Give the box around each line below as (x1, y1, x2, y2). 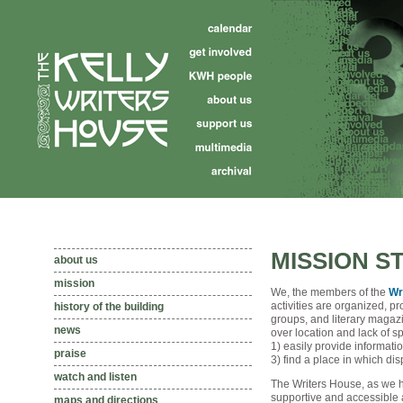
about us (54, 254, 98, 266)
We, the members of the (271, 286, 389, 299)
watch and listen (54, 371, 137, 383)
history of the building (54, 300, 164, 313)
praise (54, 347, 86, 360)
